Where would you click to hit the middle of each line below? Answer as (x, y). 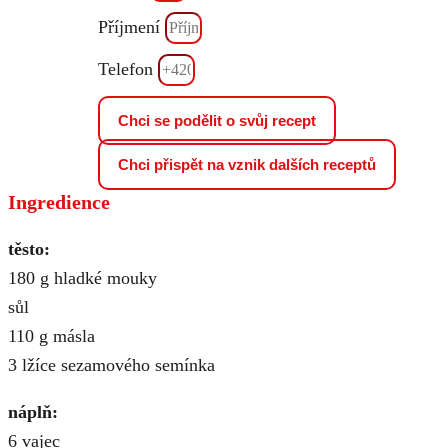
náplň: (33, 412)
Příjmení (131, 27)
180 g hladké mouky (82, 278)
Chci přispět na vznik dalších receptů (247, 164)
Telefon (128, 69)
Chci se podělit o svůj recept (217, 120)
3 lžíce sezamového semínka (111, 365)
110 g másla (51, 336)
